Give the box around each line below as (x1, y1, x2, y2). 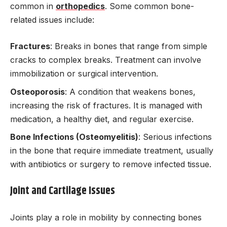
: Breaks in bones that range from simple (50, 41, 207, 52)
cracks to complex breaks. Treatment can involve (10, 55, 201, 65)
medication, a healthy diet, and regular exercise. (10, 113, 194, 124)
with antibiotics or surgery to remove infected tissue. (10, 159, 211, 170)
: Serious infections (138, 132, 212, 142)
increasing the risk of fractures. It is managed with (10, 100, 202, 110)
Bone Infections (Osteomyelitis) (10, 132, 138, 142)
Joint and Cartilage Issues (10, 182, 115, 199)
